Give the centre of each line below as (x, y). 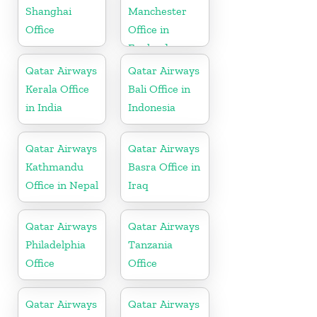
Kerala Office (57, 89)
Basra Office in (165, 167)
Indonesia (152, 108)
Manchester (158, 11)
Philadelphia (56, 245)
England (149, 48)
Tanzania (151, 245)
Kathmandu (54, 167)
